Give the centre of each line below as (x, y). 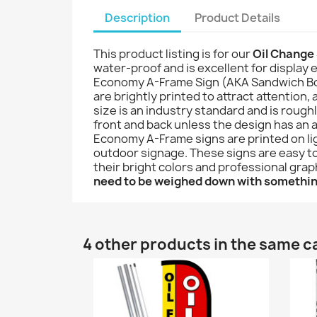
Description (137, 17)
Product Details (238, 17)
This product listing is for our (173, 53)
